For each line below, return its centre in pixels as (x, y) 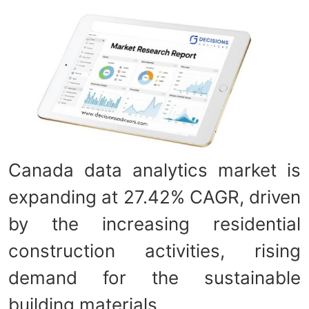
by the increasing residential (154, 223)
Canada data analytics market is (154, 170)
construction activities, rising (154, 250)
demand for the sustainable (154, 277)
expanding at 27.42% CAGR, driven (154, 197)
